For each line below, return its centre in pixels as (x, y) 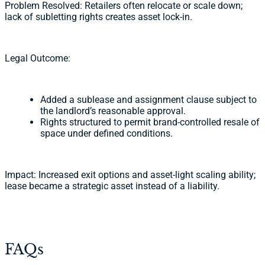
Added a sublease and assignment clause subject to (148, 100)
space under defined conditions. (106, 133)
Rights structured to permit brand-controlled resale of (150, 122)
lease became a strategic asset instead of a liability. (112, 186)
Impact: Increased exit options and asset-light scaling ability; (130, 175)
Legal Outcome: (38, 58)
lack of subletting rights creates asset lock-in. (98, 17)
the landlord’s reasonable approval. (113, 111)
